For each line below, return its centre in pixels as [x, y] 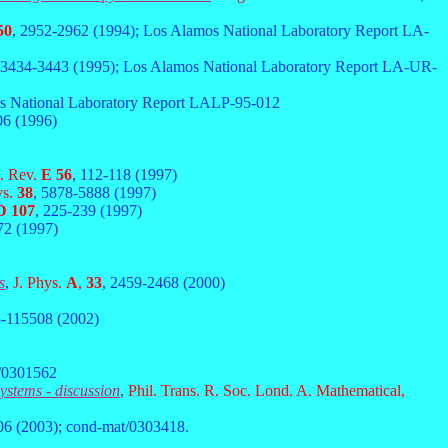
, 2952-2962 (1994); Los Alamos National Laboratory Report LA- [220, 30]
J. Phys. [39, 282]
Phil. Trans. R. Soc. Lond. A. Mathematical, [266, 390]
